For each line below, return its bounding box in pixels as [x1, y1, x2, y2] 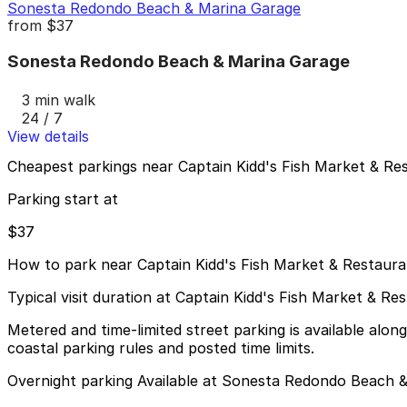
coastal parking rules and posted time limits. [7, 339, 314, 358]
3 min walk [22, 90, 95, 109]
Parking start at [7, 190, 118, 209]
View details [7, 126, 89, 145]
